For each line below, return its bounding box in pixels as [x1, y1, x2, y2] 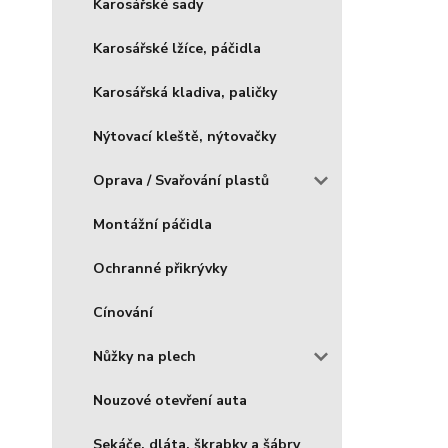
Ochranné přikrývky [93, 259, 227, 278]
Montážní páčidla [93, 215, 212, 234]
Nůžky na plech [93, 347, 196, 366]
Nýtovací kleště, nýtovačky [93, 127, 276, 146]
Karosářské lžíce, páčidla [93, 39, 261, 58]
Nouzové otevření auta [93, 391, 247, 410]
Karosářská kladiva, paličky [93, 83, 277, 102]
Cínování [93, 303, 153, 322]
